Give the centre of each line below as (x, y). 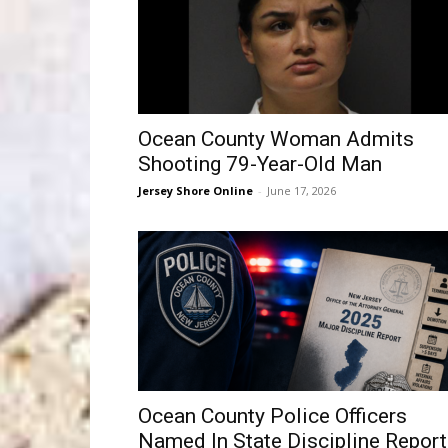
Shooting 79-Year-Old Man (260, 164)
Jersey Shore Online (195, 190)
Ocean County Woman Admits (276, 139)
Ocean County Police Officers (272, 416)
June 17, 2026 (301, 190)
